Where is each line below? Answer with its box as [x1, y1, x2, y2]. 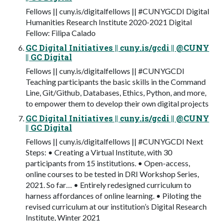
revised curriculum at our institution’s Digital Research [26, 201, 207, 211]
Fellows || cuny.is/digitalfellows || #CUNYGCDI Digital [26, 6, 209, 16]
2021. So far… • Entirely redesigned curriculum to [26, 180, 191, 189]
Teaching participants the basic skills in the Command [26, 76, 206, 86]
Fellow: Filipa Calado [26, 28, 96, 37]
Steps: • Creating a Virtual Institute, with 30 [26, 147, 172, 157]
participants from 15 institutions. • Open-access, [26, 158, 190, 168]
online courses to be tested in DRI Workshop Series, [26, 169, 199, 179]
